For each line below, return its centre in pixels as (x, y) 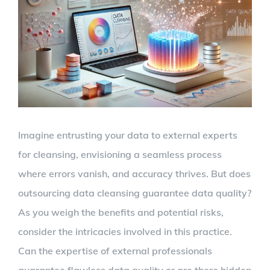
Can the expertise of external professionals (115, 250)
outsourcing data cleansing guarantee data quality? (135, 193)
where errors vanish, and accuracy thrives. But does (134, 173)
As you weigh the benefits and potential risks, (121, 212)
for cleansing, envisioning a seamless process (120, 154)
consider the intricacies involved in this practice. (125, 231)
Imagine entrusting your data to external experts (128, 135)
